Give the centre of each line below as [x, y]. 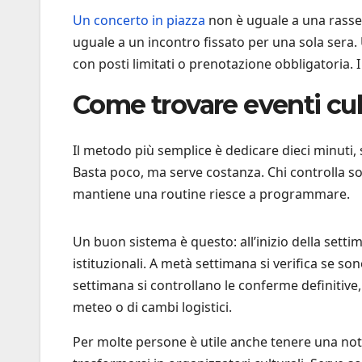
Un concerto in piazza [139, 21]
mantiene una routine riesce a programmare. [211, 194]
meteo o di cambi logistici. [152, 307]
